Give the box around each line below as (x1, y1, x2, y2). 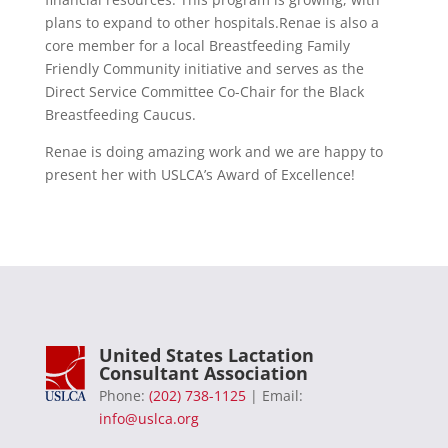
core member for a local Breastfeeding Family (44, 36, 350, 56)
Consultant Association (98, 361, 308, 386)
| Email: (245, 386, 303, 406)
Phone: (98, 386, 149, 406)
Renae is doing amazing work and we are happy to (44, 142, 383, 162)
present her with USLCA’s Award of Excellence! (44, 165, 355, 185)
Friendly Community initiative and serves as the (44, 59, 364, 79)
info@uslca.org (98, 409, 199, 429)
